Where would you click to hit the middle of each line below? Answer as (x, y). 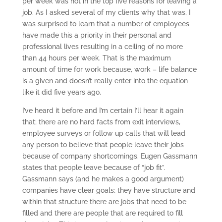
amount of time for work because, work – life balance (109, 70)
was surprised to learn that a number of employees (106, 24)
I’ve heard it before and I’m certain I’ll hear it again (103, 111)
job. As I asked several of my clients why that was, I (106, 13)
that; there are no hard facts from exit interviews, (101, 122)
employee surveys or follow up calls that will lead (104, 134)
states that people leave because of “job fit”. (94, 168)
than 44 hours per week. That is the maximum (96, 58)
